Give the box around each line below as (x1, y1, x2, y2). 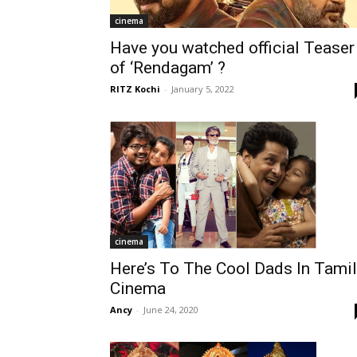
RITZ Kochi (110, 83, 160, 95)
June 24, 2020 (143, 304, 198, 316)
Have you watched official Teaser (110, 38, 355, 57)
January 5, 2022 (171, 83, 234, 95)
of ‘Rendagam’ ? (110, 58, 226, 77)
